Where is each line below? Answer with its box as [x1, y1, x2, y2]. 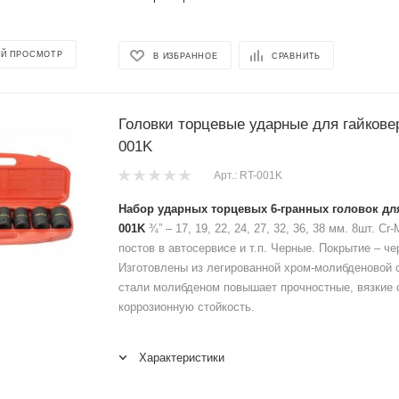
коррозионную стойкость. [118, 299, 255, 313]
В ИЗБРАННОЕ [153, 51, 218, 61]
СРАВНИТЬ [271, 51, 322, 61]
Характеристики [139, 350, 224, 364]
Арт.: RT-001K [214, 169, 282, 183]
